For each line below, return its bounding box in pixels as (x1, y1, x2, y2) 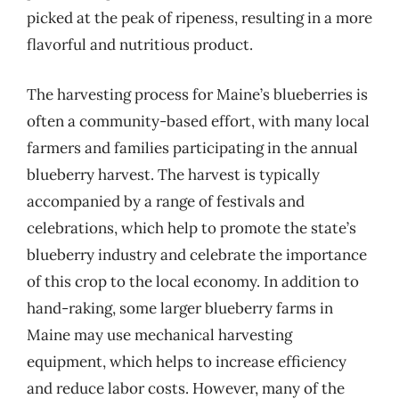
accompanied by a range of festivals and (27, 191, 305, 211)
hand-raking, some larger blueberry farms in (27, 297, 333, 318)
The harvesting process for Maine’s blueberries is (27, 84, 368, 104)
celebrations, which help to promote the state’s (27, 217, 356, 238)
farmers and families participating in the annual (27, 137, 358, 158)
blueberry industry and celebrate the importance (27, 244, 367, 265)
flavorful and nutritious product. (27, 35, 253, 54)
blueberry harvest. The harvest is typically (27, 164, 320, 184)
